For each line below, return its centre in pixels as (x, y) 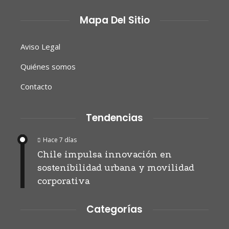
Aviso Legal (40, 47)
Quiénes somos (48, 67)
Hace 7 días (60, 140)
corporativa (64, 181)
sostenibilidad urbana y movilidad (116, 168)
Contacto (36, 87)
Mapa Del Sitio (114, 20)
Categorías (114, 210)
